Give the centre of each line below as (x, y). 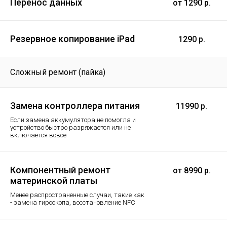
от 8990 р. (192, 170)
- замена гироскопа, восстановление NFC (73, 202)
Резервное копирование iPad (72, 39)
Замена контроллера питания (75, 105)
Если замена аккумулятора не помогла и (73, 120)
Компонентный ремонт (60, 170)
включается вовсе (38, 135)
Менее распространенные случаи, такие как (77, 195)
